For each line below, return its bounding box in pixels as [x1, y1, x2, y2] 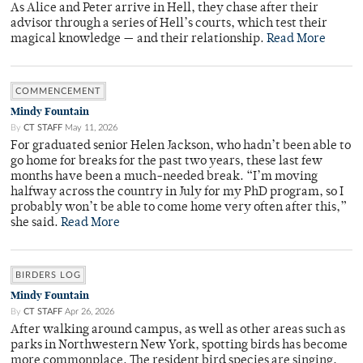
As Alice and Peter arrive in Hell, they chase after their [11, 2, 318, 15]
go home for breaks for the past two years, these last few [11, 156, 322, 169]
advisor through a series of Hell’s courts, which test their [11, 18, 327, 31]
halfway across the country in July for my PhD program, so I [11, 186, 344, 199]
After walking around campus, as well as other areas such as [11, 324, 345, 337]
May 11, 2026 [65, 123, 117, 133]
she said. [11, 217, 61, 230]
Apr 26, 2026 [65, 307, 114, 317]
